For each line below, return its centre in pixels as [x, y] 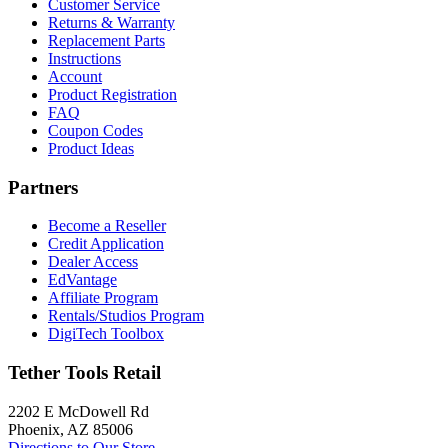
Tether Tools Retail [84, 373]
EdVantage [82, 280]
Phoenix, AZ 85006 [70, 429]
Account [75, 76]
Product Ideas [91, 148]
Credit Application [106, 244]
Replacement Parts [106, 40]
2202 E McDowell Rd [78, 411]
